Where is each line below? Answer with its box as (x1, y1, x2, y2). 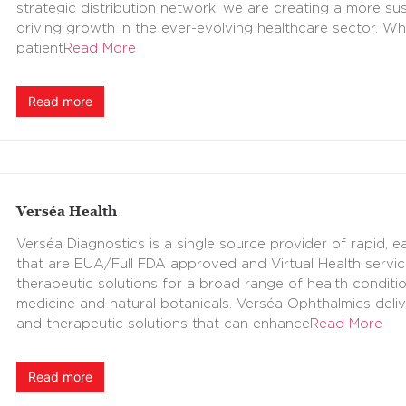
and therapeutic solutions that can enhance (16, 316, 310, 331)
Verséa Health (16, 201, 117, 218)
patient (16, 41, 63, 55)
